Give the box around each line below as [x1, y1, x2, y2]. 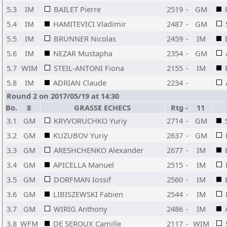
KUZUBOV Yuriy [53, 130, 107, 140]
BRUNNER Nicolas [54, 33, 116, 44]
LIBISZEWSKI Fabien [53, 189, 123, 199]
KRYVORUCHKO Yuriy [54, 116, 127, 126]
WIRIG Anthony [54, 204, 107, 214]
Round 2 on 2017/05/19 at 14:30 [7, 91, 119, 101]
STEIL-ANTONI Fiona [54, 63, 124, 73]
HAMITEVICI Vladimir [53, 19, 126, 29]
